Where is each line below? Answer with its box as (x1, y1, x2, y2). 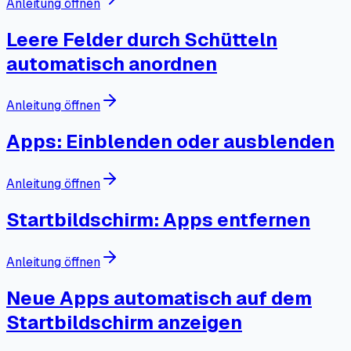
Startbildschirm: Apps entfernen (6, 208, 310, 233)
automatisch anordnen (6, 51, 217, 76)
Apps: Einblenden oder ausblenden (6, 129, 335, 154)
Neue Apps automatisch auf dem (6, 285, 312, 310)
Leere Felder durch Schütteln (6, 27, 277, 52)
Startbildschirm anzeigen (6, 309, 242, 335)
